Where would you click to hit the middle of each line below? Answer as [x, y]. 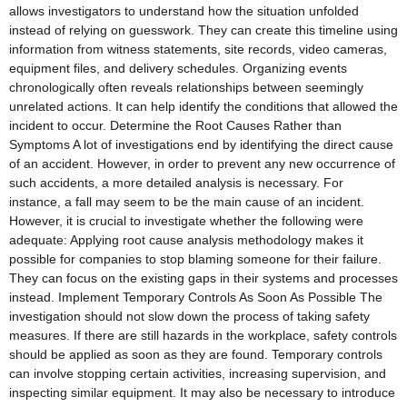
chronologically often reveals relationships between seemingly [186, 88]
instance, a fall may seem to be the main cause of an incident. [187, 202]
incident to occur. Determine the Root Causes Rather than [175, 126]
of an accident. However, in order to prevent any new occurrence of [202, 164]
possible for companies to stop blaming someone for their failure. [195, 259]
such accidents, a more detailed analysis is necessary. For [176, 183]
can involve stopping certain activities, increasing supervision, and [198, 374]
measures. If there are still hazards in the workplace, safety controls [203, 336]
